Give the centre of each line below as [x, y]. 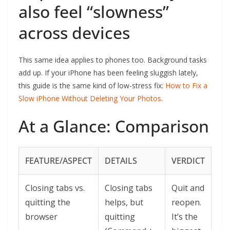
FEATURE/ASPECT [59, 161]
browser [41, 217]
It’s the [185, 217]
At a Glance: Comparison [114, 126]
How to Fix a [186, 86]
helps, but [124, 203]
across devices [74, 33]
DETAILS [121, 161]
